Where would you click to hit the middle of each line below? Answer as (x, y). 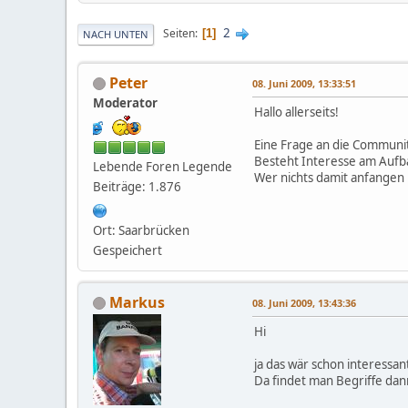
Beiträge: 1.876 (137, 186)
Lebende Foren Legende (163, 166)
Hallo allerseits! (296, 112)
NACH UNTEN (116, 34)
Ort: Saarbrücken (141, 230)
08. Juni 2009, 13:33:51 (304, 83)
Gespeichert (127, 250)
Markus (137, 302)
